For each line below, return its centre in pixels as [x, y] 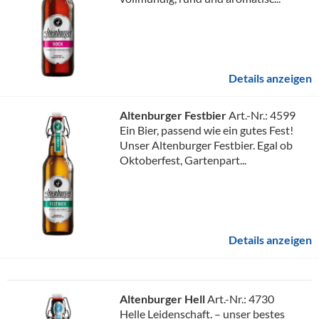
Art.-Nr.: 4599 [262, 115]
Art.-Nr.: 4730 [241, 299]
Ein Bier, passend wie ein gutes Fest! [206, 130]
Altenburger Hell [163, 299]
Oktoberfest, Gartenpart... [183, 160]
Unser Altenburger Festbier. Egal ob [206, 145]
